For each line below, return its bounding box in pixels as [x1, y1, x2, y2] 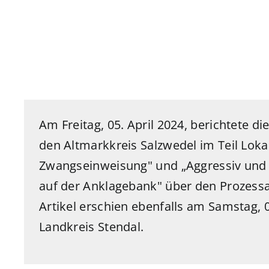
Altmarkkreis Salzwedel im [64, 137, 218, 154]
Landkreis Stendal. [38, 219, 144, 235]
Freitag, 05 [61, 116, 121, 133]
